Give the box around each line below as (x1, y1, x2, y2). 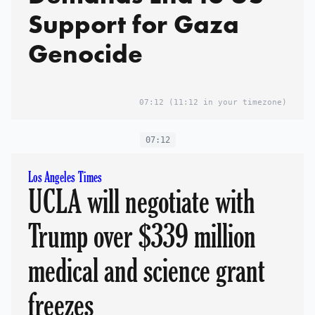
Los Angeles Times (28, 169, 102, 186)
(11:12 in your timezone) (164, 97, 287, 107)
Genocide (28, 37, 143, 70)
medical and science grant (28, 251, 265, 290)
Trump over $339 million (28, 217, 256, 255)
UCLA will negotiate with (28, 182, 255, 221)
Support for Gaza (28, 7, 239, 41)
